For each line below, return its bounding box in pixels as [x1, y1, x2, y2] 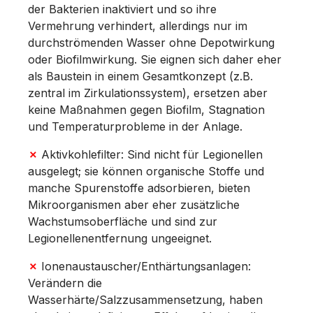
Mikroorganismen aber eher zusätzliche [28, 197, 240, 212]
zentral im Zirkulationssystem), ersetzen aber [28, 85, 268, 100]
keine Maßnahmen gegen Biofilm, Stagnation [28, 102, 265, 117]
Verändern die [28, 275, 102, 290]
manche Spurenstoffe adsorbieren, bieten [28, 180, 250, 195]
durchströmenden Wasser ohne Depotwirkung [28, 35, 275, 50]
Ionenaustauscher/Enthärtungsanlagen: [38, 259, 251, 273]
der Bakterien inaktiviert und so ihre [28, 1, 217, 16]
